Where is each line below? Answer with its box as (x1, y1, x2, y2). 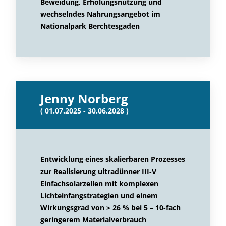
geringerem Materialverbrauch (40, 215, 146, 224)
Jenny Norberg (40, 90, 128, 107)
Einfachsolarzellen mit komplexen (40, 179, 158, 188)
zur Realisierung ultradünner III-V (40, 166, 156, 176)
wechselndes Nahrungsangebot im (40, 9, 160, 19)
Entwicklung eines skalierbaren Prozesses (40, 154, 185, 164)
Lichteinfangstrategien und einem (40, 191, 158, 200)
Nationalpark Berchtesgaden (40, 21, 140, 31)
